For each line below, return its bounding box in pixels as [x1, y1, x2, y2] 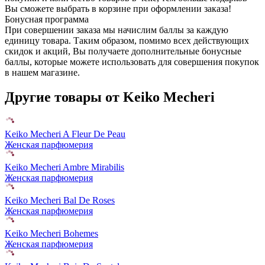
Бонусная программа [5, 14, 89, 24]
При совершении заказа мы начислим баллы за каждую [5, 24, 228, 35]
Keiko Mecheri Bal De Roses [5, 195, 115, 206]
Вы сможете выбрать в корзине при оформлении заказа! [5, 3, 231, 14]
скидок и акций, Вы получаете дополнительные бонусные [5, 46, 241, 56]
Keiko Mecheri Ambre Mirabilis [5, 162, 124, 173]
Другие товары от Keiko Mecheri [5, 89, 215, 105]
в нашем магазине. [5, 67, 80, 77]
